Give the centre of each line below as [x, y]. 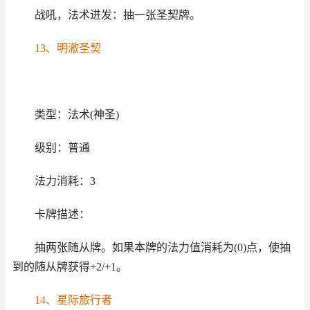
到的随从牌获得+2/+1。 [70, 267]
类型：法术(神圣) [76, 115]
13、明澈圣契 [67, 48]
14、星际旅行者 [73, 300]
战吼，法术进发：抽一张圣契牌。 [117, 15]
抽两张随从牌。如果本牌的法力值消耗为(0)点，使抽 [162, 247]
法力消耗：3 [65, 181]
